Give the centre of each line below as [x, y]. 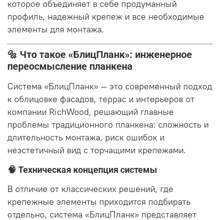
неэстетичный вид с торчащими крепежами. [97, 151]
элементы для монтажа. [56, 29]
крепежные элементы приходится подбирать [99, 202]
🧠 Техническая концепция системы [82, 170]
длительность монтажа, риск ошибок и [86, 138]
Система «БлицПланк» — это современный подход [110, 87]
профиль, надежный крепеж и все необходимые [106, 16]
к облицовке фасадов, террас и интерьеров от [101, 99]
